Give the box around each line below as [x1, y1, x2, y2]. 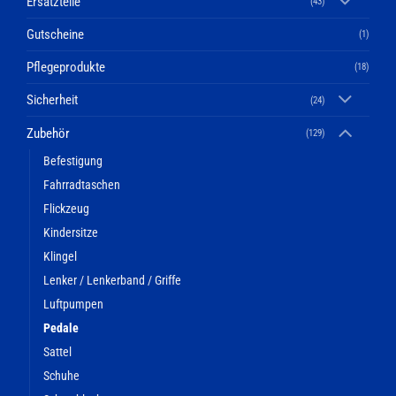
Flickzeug [43, 201, 89, 216]
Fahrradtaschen [43, 177, 120, 192]
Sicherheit [27, 92, 78, 109]
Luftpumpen [43, 296, 103, 311]
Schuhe [43, 368, 80, 383]
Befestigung [43, 153, 103, 168]
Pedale [43, 320, 79, 335]
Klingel [43, 248, 77, 263]
